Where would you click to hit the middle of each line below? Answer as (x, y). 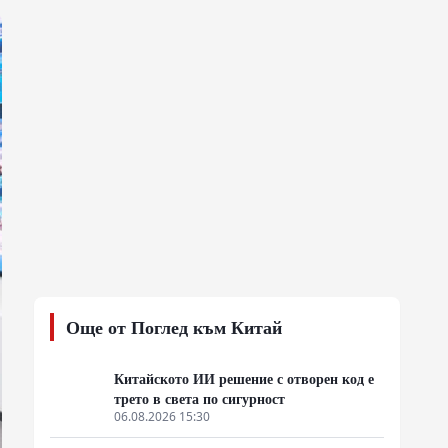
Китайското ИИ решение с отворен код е (244, 378)
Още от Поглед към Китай (174, 327)
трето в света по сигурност (199, 398)
